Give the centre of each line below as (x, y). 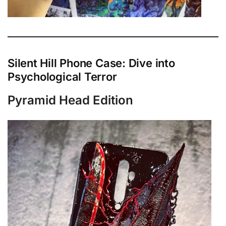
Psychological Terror (62, 76)
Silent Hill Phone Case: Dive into (91, 63)
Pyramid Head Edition (70, 100)
